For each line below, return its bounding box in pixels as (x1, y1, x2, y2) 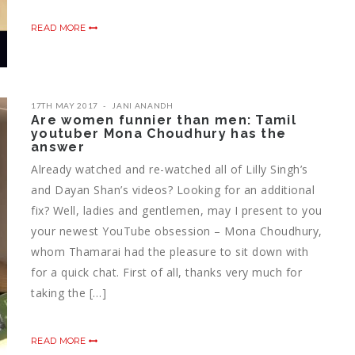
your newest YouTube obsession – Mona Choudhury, (31, 223, 323, 239)
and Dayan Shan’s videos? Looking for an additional (31, 181, 315, 197)
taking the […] (31, 284, 106, 300)
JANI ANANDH (112, 100, 174, 110)
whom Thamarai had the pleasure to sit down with (31, 243, 309, 259)
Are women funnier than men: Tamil (31, 112, 296, 128)
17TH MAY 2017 (31, 100, 99, 110)
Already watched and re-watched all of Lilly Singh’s (31, 161, 308, 177)
